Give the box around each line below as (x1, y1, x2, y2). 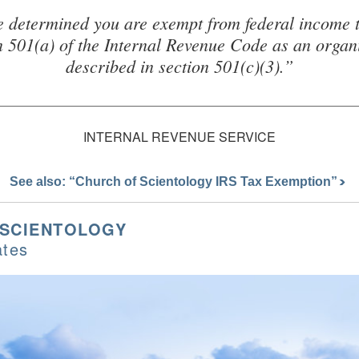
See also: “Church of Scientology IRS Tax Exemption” (9, 174, 341, 188)
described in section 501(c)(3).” (65, 53, 293, 78)
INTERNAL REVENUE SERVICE (83, 127, 276, 146)
